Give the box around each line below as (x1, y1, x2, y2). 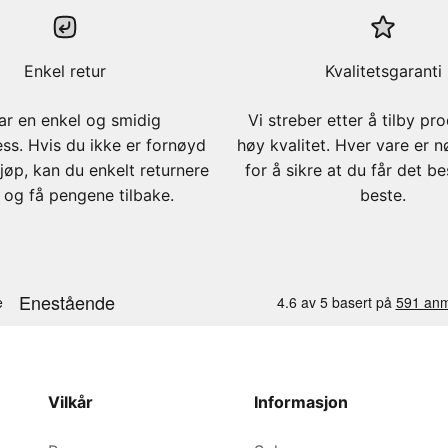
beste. (360, 184, 406, 205)
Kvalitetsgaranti (324, 60, 442, 81)
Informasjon (253, 391, 348, 412)
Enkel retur (24, 60, 106, 81)
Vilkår (47, 391, 93, 412)
